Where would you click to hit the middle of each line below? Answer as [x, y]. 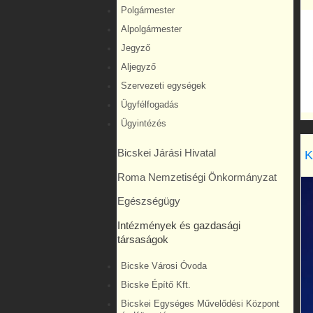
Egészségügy [149, 202]
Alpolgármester [151, 30]
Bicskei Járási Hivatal [167, 153]
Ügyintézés [144, 124]
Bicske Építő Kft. [156, 285]
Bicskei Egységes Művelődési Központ [200, 304]
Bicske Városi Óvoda [164, 266]
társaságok [143, 239]
